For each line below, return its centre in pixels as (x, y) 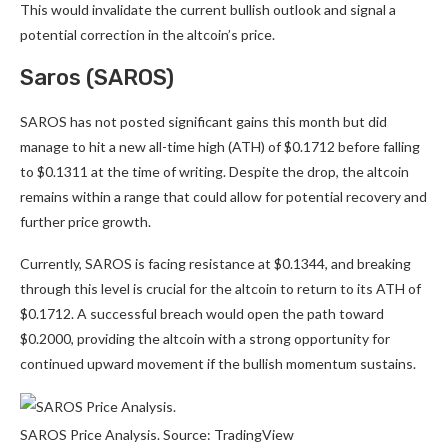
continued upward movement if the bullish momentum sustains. (218, 364)
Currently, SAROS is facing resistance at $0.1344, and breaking (215, 264)
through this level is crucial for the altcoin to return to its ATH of (220, 289)
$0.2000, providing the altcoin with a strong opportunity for (205, 339)
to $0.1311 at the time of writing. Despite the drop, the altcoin (214, 172)
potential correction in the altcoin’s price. (147, 35)
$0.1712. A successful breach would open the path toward (202, 314)
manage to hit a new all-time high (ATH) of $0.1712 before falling (220, 147)
